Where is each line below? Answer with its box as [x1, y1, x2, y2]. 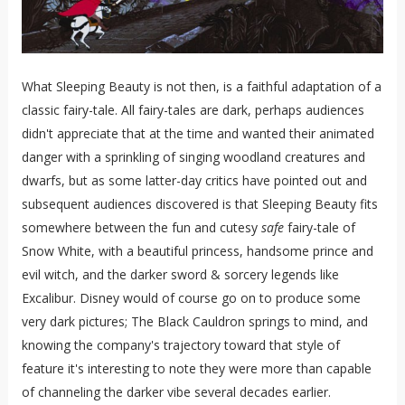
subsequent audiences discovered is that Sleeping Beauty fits [21, 195, 378, 213]
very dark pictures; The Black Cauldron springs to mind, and [21, 313, 368, 331]
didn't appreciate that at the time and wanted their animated [21, 125, 374, 143]
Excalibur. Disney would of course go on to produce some [21, 289, 361, 307]
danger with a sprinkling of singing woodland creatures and [21, 148, 365, 166]
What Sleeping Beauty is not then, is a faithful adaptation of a [21, 78, 381, 96]
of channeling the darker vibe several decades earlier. [21, 383, 331, 401]
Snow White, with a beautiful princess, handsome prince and [21, 242, 373, 260]
